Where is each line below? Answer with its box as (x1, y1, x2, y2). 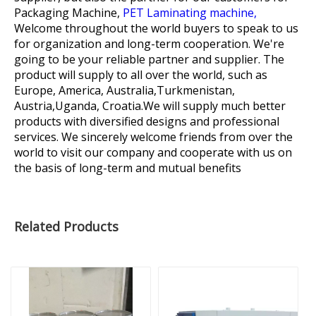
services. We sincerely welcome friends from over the (14, 128, 293, 145)
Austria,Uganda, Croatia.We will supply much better (14, 97, 286, 114)
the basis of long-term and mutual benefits (14, 159, 241, 176)
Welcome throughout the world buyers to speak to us (14, 20, 298, 36)
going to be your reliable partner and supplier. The (14, 51, 284, 67)
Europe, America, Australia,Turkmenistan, (14, 82, 235, 98)
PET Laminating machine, (123, 4, 257, 20)
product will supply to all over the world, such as (14, 66, 267, 83)
